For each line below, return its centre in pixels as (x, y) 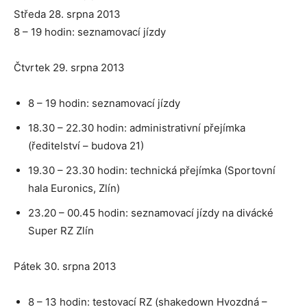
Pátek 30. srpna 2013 (66, 266)
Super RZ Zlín (61, 230)
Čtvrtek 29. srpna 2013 (71, 67)
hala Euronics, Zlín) (75, 188)
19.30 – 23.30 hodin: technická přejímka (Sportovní (152, 170)
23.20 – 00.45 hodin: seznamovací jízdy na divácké (151, 212)
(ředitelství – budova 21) (86, 145)
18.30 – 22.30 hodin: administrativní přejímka (137, 127)
